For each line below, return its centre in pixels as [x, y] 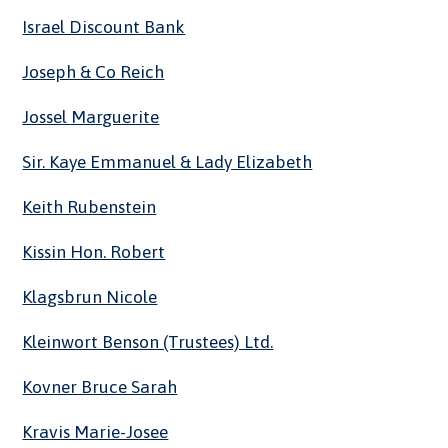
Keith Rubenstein [89, 207]
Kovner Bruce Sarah [100, 387]
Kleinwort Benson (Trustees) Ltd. [148, 342]
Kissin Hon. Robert [94, 252]
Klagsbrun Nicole [90, 297]
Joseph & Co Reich [93, 72]
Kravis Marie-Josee [95, 432]
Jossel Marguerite [91, 117]
